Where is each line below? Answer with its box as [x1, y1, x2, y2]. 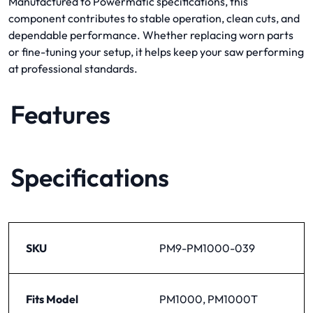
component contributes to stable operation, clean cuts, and [8, 10, 300, 25]
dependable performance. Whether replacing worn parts [8, 27, 293, 42]
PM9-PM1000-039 [159, 240, 255, 255]
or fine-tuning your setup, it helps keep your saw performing [8, 44, 304, 59]
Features [10, 98, 110, 130]
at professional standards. [8, 61, 138, 75]
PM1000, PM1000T [159, 291, 258, 306]
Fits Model [26, 291, 78, 306]
